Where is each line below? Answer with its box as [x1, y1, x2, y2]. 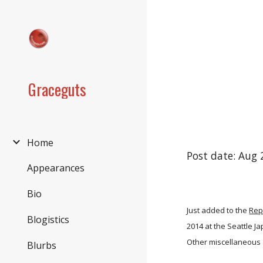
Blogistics [27, 213, 69, 226]
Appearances [27, 161, 85, 175]
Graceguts [28, 77, 86, 101]
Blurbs [27, 238, 56, 252]
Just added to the [187, 205, 248, 215]
